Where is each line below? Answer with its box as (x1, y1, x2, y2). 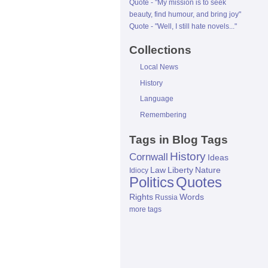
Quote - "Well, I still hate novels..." (129, 22, 237, 31)
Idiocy (129, 166, 148, 175)
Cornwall (129, 151, 168, 163)
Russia (155, 193, 178, 202)
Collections (129, 44, 191, 56)
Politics (129, 174, 174, 191)
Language (140, 95, 173, 103)
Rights (129, 192, 153, 202)
